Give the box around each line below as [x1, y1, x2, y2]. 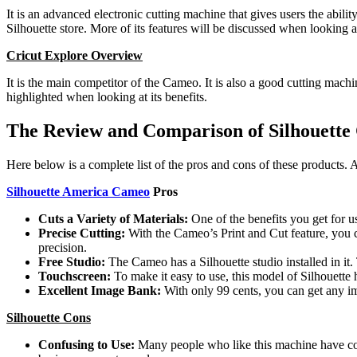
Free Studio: [38, 254, 108, 269]
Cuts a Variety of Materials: [38, 211, 191, 226]
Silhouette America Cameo [6, 184, 150, 198]
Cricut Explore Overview [6, 48, 143, 62]
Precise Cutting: [38, 226, 128, 240]
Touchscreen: [38, 269, 114, 283]
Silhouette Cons [6, 310, 91, 324]
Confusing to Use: [38, 337, 138, 351]
